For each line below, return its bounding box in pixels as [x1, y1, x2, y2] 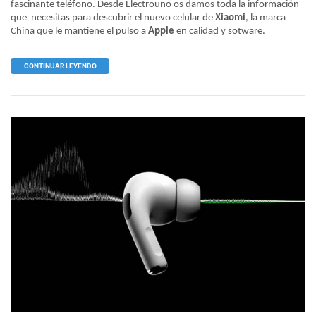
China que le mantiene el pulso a [11, 25, 146, 37]
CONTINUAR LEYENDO [23, 61, 97, 70]
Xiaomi [215, 12, 245, 23]
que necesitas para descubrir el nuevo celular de [11, 12, 215, 23]
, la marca [245, 12, 286, 23]
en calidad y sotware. [176, 25, 265, 37]
